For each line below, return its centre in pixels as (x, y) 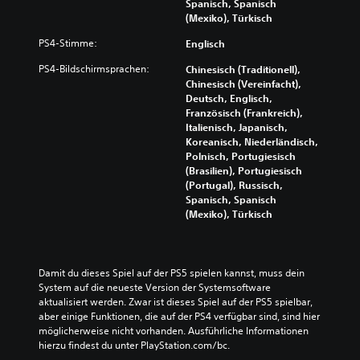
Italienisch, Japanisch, (237, 127)
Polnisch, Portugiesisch (241, 156)
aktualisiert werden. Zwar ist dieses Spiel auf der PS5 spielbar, (176, 302)
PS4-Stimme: (68, 43)
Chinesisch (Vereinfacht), (243, 84)
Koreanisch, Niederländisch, (252, 142)
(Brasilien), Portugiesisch (244, 171)
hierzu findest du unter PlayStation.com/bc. (134, 346)
